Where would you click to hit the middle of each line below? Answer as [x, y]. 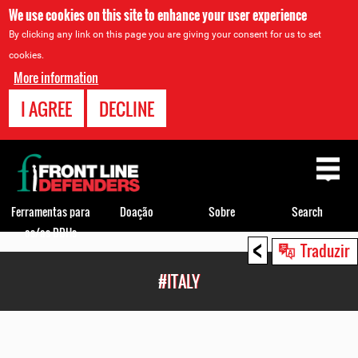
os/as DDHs [51, 232]
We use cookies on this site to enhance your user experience [158, 15]
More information [56, 78]
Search [307, 211]
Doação [136, 211]
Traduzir [325, 250]
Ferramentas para [51, 211]
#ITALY [179, 281]
